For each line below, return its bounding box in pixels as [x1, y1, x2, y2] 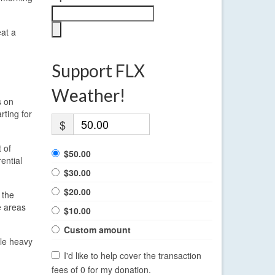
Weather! [51, 85, 125, 106]
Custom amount [63, 223, 131, 236]
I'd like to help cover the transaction [64, 249, 201, 262]
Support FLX [51, 60, 145, 82]
